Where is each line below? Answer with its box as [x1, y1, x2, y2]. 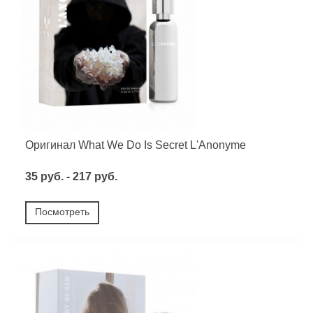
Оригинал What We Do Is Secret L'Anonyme [25, 138, 246, 151]
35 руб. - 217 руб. [25, 170, 117, 182]
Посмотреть [35, 205, 89, 217]
